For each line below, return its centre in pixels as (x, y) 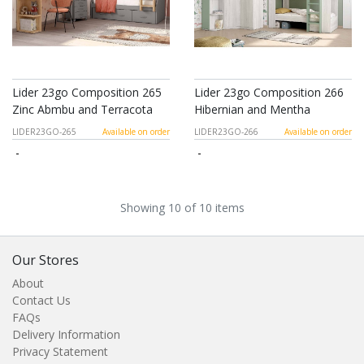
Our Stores (45, 260)
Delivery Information (66, 335)
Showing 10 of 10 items (182, 208)
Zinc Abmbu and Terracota (82, 110)
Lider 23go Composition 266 (269, 93)
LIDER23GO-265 (44, 132)
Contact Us (41, 301)
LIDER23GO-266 (226, 132)
